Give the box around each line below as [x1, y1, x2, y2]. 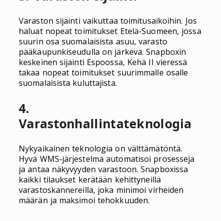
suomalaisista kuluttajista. [19, 77, 117, 88]
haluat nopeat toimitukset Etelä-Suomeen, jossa [19, 25, 201, 37]
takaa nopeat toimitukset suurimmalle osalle [19, 67, 188, 78]
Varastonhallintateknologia [19, 114, 192, 132]
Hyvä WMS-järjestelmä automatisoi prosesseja [19, 153, 195, 164]
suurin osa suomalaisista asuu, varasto [19, 36, 167, 47]
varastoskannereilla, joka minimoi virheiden [19, 184, 184, 195]
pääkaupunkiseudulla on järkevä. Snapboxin [19, 46, 186, 57]
